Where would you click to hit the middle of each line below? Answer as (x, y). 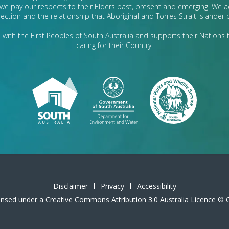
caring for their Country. (114, 45)
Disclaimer (70, 186)
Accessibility (156, 186)
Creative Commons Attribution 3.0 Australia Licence (132, 200)
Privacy (112, 186)
